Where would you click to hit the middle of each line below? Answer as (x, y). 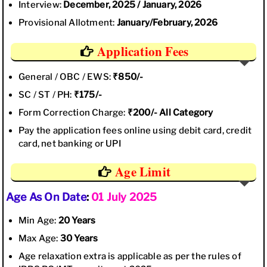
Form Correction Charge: (73, 112)
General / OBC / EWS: (66, 77)
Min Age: (38, 221)
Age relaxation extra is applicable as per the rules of (130, 256)
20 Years (77, 221)
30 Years (79, 238)
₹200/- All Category (170, 112)
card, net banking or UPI (70, 143)
